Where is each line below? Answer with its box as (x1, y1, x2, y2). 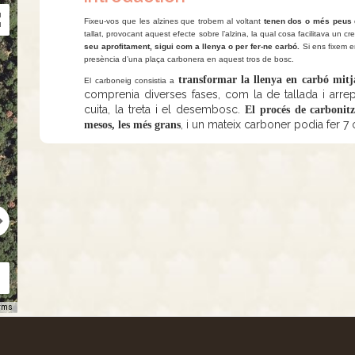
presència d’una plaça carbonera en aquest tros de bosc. (84, 55, 295, 63)
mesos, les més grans (84, 119, 181, 131)
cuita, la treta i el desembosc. (84, 103, 246, 116)
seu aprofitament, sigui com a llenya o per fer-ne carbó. (84, 42, 303, 51)
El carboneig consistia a (84, 76, 178, 85)
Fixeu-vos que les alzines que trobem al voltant (84, 17, 264, 25)
